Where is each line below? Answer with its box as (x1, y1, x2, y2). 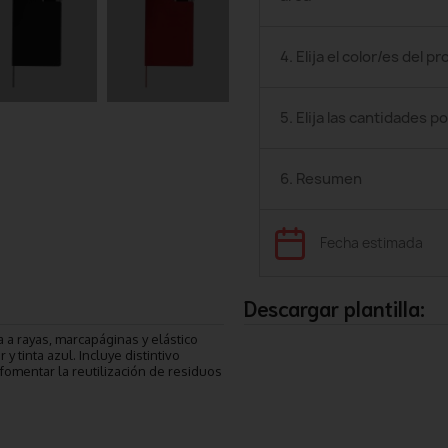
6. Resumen (280, 169, 362, 189)
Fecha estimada (320, 234, 423, 252)
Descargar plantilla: (244, 294, 425, 321)
